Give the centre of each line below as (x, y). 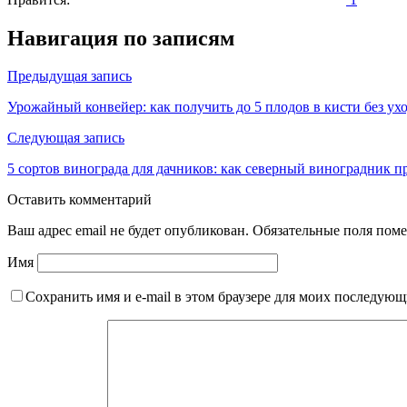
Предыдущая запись (69, 76)
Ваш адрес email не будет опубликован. (128, 231)
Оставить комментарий (79, 200)
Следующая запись (66, 138)
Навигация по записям (121, 38)
